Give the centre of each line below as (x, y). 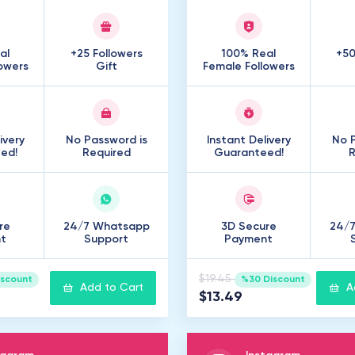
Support (106, 239)
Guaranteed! (248, 153)
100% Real (248, 54)
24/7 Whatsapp (106, 227)
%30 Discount (273, 280)
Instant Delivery (248, 140)
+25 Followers (106, 54)
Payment (248, 239)
